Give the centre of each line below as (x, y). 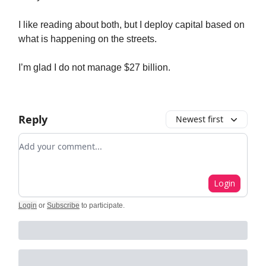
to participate (102, 205)
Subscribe (63, 205)
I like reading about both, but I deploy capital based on (132, 25)
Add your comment (62, 140)
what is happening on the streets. (88, 39)
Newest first (199, 119)
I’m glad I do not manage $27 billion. (94, 67)
